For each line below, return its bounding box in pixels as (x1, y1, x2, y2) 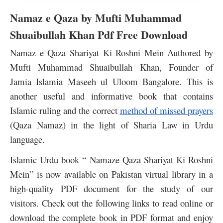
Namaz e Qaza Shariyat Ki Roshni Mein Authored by (10, 46, 213, 59)
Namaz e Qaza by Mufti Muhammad (10, 9, 182, 26)
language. (10, 132, 45, 145)
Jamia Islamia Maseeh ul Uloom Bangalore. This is (10, 75, 213, 88)
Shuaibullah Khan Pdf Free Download (10, 26, 188, 43)
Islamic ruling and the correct (10, 104, 120, 116)
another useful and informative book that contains (10, 89, 213, 102)
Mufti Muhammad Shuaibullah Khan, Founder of (10, 60, 213, 73)
